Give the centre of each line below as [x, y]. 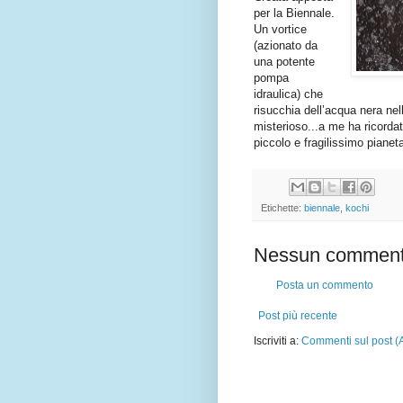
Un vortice [280, 29]
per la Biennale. [294, 13]
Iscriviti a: [278, 341]
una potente [284, 61]
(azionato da [286, 45]
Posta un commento [325, 286]
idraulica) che [288, 94]
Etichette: [282, 208]
